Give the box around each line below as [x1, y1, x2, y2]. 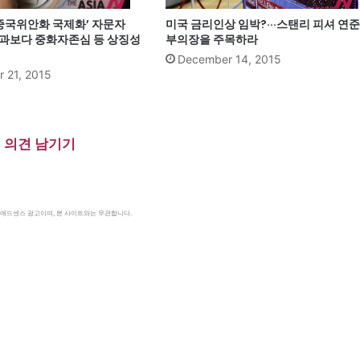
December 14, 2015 [177, 51, 281, 66]
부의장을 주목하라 [165, 31, 258, 47]
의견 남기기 [3, 135, 76, 152]
